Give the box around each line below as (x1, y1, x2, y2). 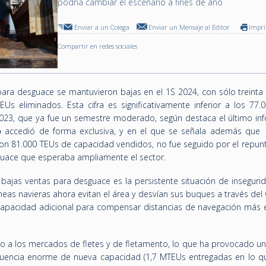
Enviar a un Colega (74, 23, 130, 31)
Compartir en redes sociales (58, 42, 138, 50)
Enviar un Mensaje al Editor (148, 23, 230, 31)
